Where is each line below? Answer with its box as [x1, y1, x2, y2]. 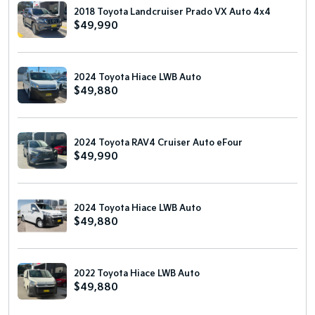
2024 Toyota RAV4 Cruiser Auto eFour [74, 137, 243, 148]
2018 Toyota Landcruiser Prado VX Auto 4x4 [74, 6, 271, 18]
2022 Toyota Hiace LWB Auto [74, 268, 200, 279]
